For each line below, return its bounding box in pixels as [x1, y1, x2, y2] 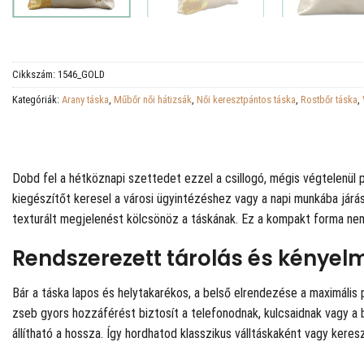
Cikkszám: [12, 67, 58, 80]
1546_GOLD [58, 67, 105, 80]
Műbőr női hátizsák [114, 93, 192, 106]
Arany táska [62, 93, 109, 106]
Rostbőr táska [301, 93, 357, 106]
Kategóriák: [12, 93, 62, 106]
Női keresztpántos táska [197, 93, 296, 106]
